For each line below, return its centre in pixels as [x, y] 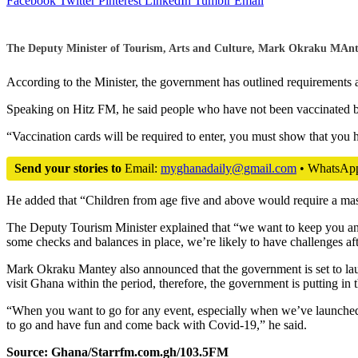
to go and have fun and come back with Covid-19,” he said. [157, 324]
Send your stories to [68, 168]
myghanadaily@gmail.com [229, 168]
